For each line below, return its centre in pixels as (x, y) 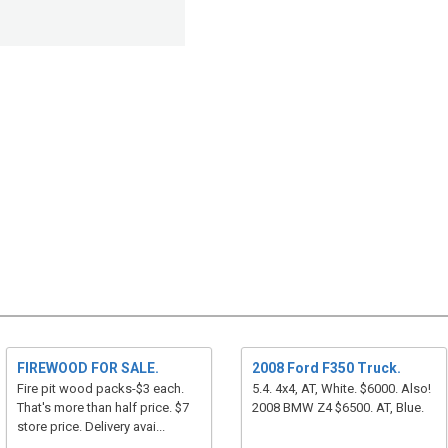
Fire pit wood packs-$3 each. (100, 388)
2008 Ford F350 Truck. (326, 368)
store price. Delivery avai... (90, 426)
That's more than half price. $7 (102, 407)
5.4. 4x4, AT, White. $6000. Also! (341, 388)
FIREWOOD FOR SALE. (87, 368)
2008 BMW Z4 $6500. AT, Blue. (337, 407)
